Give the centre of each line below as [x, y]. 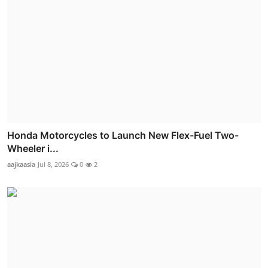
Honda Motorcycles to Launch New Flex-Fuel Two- [123, 135]
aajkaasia [21, 165]
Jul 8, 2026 [53, 165]
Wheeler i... [33, 149]
